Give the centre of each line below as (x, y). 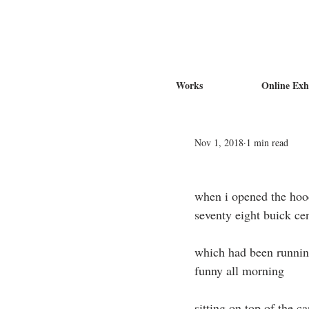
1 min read (267, 142)
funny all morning (239, 270)
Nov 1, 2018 (219, 142)
